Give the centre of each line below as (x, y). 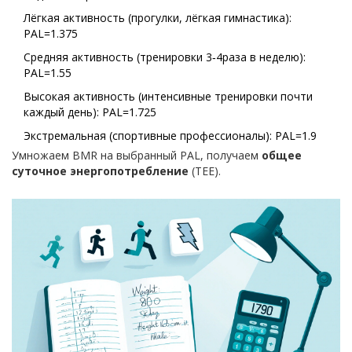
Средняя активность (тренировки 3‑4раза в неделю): (165, 57)
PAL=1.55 (48, 73)
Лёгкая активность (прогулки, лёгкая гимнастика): (158, 18)
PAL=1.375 (51, 34)
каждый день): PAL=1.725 (90, 112)
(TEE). (205, 171)
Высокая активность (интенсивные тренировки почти (168, 97)
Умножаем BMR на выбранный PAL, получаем (137, 156)
